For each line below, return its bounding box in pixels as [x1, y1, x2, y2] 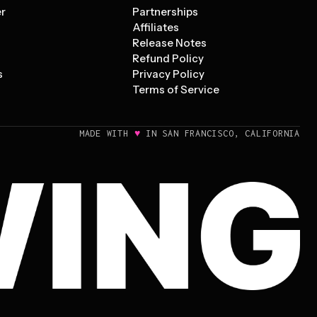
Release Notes [132, 36, 207, 50]
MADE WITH [79, 128, 134, 139]
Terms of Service [132, 83, 220, 96]
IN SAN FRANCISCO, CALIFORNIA [140, 128, 300, 139]
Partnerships [132, 5, 199, 18]
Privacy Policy [132, 67, 205, 81]
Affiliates [132, 21, 180, 34]
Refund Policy [132, 52, 204, 65]
